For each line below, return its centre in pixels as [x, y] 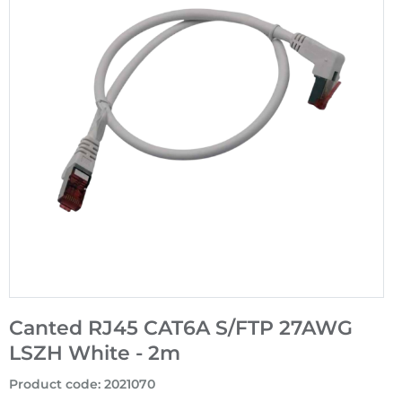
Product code [53, 385]
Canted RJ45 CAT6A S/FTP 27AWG [181, 328]
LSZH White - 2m [95, 354]
